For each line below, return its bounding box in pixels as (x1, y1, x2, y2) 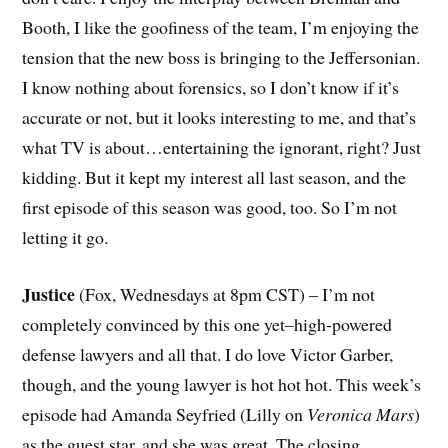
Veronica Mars (307, 401, 415, 426)
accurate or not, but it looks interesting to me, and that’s (22, 104, 417, 129)
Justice (22, 280, 76, 307)
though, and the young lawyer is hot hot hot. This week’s (22, 371, 422, 396)
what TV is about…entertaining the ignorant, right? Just (22, 134, 422, 159)
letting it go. (22, 224, 109, 249)
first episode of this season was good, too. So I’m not (22, 194, 398, 219)
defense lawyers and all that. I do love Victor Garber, (22, 341, 394, 366)
